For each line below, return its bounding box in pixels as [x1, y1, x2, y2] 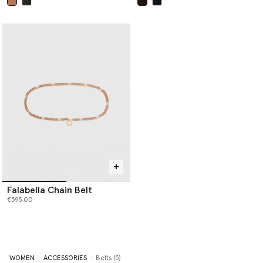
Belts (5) [95, 254, 121, 262]
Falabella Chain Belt [7, 185, 92, 195]
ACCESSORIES [43, 254, 87, 262]
